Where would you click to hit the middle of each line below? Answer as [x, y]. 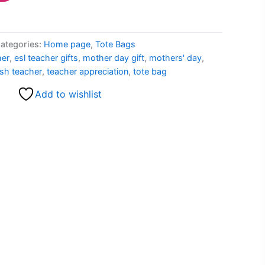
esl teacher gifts [46, 58]
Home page [67, 44]
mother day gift [114, 58]
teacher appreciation [88, 72]
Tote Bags [115, 44]
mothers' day [175, 58]
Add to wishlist [68, 94]
